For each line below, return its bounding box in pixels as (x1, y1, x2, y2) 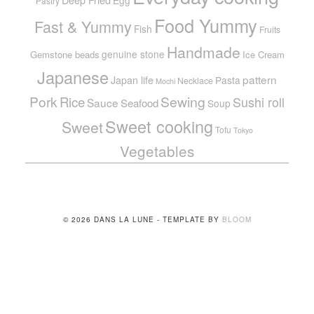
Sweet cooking (104, 114, 213, 138)
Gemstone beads (29, 48, 100, 61)
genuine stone (101, 47, 165, 61)
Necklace (177, 74, 213, 87)
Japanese (37, 65, 109, 89)
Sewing (161, 92, 205, 111)
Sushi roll (233, 93, 285, 111)
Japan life (111, 73, 153, 87)
